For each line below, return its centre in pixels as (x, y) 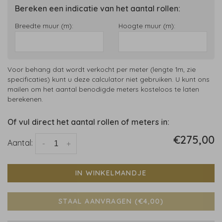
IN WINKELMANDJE (111, 173)
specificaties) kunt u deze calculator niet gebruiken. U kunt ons (109, 79)
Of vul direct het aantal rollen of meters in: (88, 122)
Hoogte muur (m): (147, 26)
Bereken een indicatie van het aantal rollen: (98, 9)
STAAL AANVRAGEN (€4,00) (111, 201)
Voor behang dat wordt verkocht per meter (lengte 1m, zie (102, 69)
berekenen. (25, 99)
